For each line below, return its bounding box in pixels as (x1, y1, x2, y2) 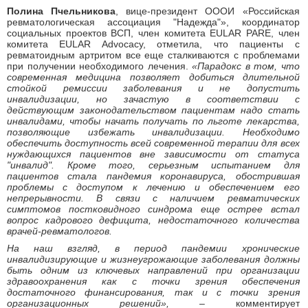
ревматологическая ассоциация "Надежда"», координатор (7, 16, 300, 28)
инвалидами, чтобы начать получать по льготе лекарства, (7, 115, 300, 127)
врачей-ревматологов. (7, 225, 112, 237)
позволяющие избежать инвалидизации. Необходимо (7, 126, 300, 138)
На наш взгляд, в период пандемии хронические (7, 243, 300, 254)
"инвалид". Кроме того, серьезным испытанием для (7, 159, 300, 171)
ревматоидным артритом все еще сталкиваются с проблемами (7, 49, 300, 61)
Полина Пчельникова (7, 5, 116, 17)
